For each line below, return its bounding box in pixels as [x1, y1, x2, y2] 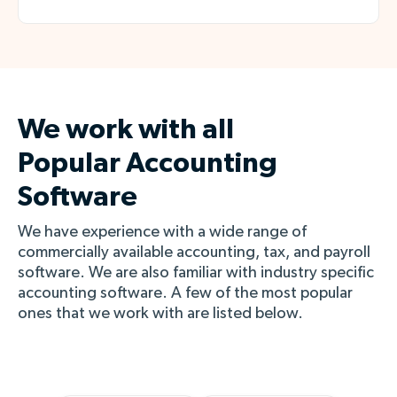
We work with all [18, 114, 234, 144]
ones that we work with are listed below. [18, 305, 303, 322]
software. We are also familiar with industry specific [18, 264, 374, 281]
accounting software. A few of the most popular [18, 284, 353, 301]
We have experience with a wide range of [18, 223, 307, 240]
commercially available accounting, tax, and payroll [18, 244, 370, 261]
